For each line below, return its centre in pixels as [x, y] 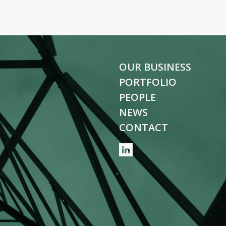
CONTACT [144, 127]
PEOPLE [137, 97]
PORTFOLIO [148, 82]
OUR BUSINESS [155, 67]
